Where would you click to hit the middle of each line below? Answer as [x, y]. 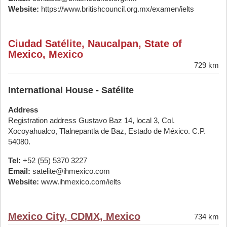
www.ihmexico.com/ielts [80, 182]
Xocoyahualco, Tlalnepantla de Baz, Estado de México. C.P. [107, 131]
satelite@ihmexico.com [70, 171]
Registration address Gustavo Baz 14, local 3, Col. [91, 120]
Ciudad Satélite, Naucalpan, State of [95, 44]
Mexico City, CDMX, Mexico [74, 216]
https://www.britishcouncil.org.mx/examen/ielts [117, 9]
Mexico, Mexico [46, 54]
